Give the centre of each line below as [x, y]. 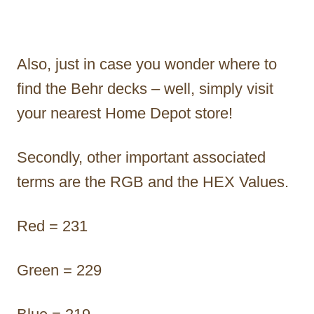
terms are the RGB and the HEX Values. [155, 182]
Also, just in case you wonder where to [147, 64]
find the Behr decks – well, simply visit [145, 89]
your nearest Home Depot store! [125, 114]
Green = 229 [59, 271]
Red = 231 [52, 226]
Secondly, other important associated [141, 158]
